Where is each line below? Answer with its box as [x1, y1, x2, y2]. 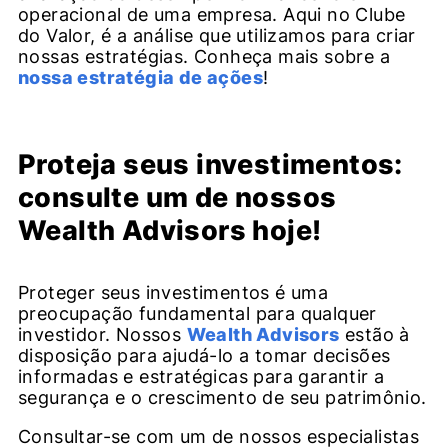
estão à [339, 323, 410, 345]
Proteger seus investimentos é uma [18, 281, 329, 303]
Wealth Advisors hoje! [18, 214, 322, 248]
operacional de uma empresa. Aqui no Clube [18, 4, 406, 26]
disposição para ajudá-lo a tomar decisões [18, 344, 391, 366]
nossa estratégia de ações [18, 67, 263, 89]
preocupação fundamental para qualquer [18, 302, 377, 324]
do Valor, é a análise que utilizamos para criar [18, 25, 416, 47]
